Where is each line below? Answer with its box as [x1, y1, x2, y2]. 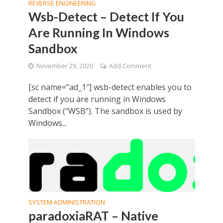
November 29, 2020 [36, 62, 93, 71]
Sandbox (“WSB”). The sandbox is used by [28, 106, 182, 117]
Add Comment [109, 62, 151, 71]
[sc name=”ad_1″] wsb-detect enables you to [28, 82, 192, 93]
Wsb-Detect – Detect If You [28, 9, 184, 24]
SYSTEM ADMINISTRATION [28, 198, 105, 207]
